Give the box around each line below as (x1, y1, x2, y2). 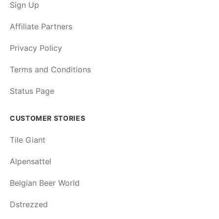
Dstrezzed (10, 199, 48, 210)
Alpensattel (10, 156, 51, 167)
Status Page (10, 86, 54, 96)
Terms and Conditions (10, 65, 91, 75)
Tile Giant (10, 135, 45, 145)
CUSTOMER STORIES (10, 114, 86, 123)
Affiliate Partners (10, 22, 72, 32)
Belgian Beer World (10, 178, 80, 188)
